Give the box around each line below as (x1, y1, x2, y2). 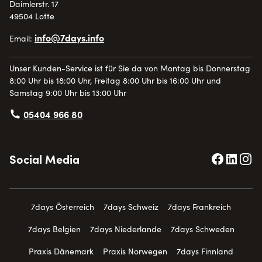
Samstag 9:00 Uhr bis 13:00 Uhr (9, 87, 126, 98)
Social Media (9, 150, 80, 167)
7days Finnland (177, 245, 233, 257)
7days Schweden (170, 223, 235, 235)
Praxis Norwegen (103, 245, 167, 257)
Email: (9, 32, 35, 44)
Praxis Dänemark (29, 245, 94, 257)
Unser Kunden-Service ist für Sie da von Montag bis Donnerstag (9, 62, 250, 74)
